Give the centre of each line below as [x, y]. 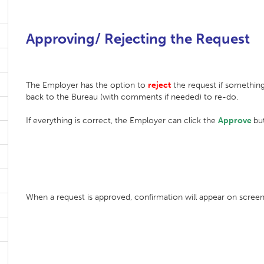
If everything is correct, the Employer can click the [122, 121]
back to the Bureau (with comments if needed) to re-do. [132, 97]
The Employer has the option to [87, 85]
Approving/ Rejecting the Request [138, 39]
